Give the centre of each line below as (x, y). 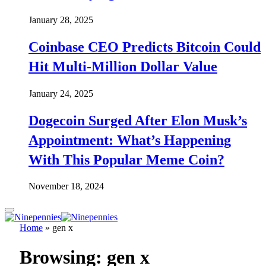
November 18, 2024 (66, 186)
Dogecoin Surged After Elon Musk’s (138, 120)
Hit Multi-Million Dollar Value (123, 66)
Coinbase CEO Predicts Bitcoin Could (145, 47)
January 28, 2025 (61, 20)
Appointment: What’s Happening (130, 140)
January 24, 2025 (61, 93)
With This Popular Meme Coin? (126, 159)
